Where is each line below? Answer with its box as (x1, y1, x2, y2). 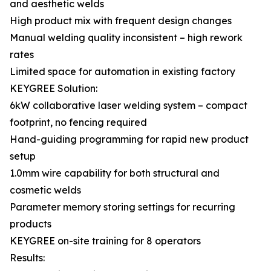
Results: (10, 252, 45, 264)
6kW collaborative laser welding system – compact (10, 99, 247, 111)
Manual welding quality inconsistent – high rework (10, 31, 243, 44)
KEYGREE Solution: (10, 82, 97, 94)
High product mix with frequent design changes (10, 15, 232, 27)
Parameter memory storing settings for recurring (10, 201, 235, 213)
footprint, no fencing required (10, 116, 147, 128)
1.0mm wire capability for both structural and (10, 167, 220, 179)
